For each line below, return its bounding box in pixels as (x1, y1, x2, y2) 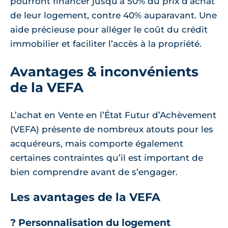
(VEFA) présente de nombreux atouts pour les (10, 124, 213, 135)
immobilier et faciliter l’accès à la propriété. (10, 39, 202, 49)
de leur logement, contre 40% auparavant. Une (10, 10, 217, 21)
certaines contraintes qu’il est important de (10, 153, 203, 163)
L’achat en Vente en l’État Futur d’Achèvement (10, 110, 216, 121)
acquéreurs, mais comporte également (10, 138, 183, 149)
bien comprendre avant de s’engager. (10, 167, 178, 178)
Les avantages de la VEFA (10, 190, 160, 205)
